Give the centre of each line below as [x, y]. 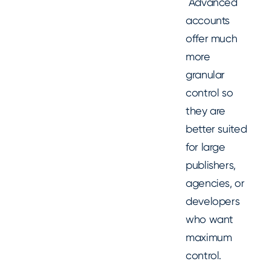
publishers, [211, 165]
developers [213, 201]
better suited [216, 128]
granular [206, 74]
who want [210, 219]
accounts [208, 20]
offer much [212, 38]
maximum [209, 237]
